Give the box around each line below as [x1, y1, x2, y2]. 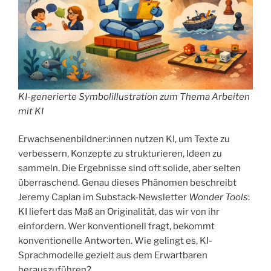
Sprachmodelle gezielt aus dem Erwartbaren [18, 250, 207, 261]
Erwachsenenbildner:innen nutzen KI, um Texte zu [18, 134, 230, 145]
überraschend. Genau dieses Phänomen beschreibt [18, 177, 237, 189]
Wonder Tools [189, 192, 248, 203]
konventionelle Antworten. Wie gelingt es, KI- [18, 235, 212, 247]
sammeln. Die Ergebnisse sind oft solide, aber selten [18, 163, 241, 174]
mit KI [18, 105, 44, 117]
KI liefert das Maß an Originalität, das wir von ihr [18, 206, 220, 218]
